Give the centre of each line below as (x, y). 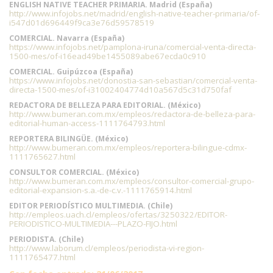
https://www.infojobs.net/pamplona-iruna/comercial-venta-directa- (133, 47)
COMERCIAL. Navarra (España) (67, 38)
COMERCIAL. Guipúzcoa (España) (71, 72)
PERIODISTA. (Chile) (46, 239)
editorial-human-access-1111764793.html (87, 123)
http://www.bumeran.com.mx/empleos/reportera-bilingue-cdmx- (128, 147)
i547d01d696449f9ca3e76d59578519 (82, 23)
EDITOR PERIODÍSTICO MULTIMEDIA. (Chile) (91, 206)
